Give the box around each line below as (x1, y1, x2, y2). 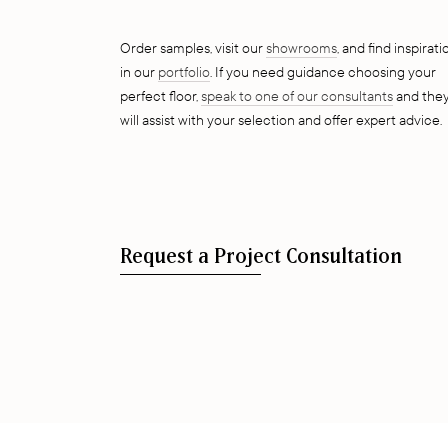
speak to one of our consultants (201, 88, 393, 105)
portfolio (158, 64, 210, 81)
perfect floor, (120, 88, 201, 105)
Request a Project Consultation (120, 247, 402, 267)
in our (120, 64, 158, 81)
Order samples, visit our (120, 40, 266, 57)
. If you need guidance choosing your (210, 64, 436, 81)
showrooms (266, 40, 337, 57)
